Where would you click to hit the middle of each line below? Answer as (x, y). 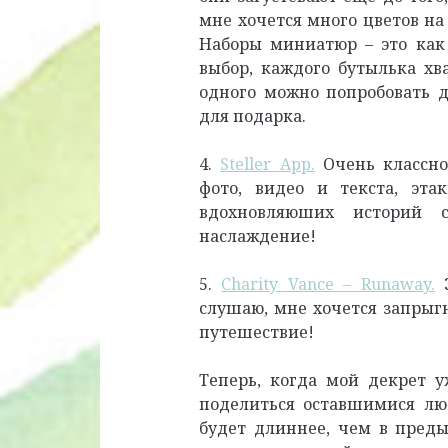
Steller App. (267, 163)
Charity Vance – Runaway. (328, 283)
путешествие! (257, 331)
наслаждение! (258, 235)
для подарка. (253, 115)
